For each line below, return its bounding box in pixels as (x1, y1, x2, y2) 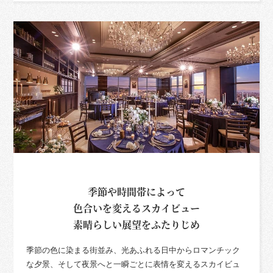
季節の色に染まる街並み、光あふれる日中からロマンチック (26, 246, 240, 255)
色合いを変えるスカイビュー (73, 200, 200, 215)
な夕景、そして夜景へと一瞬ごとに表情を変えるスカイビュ (26, 260, 240, 269)
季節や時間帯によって (88, 184, 185, 199)
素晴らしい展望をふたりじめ (73, 217, 200, 232)
